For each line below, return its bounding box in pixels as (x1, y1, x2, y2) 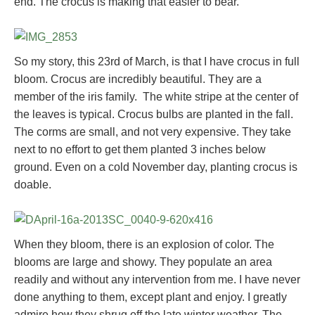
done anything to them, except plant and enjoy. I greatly (14, 290, 287, 303)
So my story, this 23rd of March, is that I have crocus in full (14, 55, 300, 67)
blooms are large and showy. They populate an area (14, 255, 272, 268)
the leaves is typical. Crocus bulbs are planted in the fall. (14, 108, 293, 120)
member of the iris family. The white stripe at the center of (14, 90, 298, 103)
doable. (14, 178, 51, 191)
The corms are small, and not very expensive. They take (14, 125, 291, 138)
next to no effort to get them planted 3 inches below (14, 143, 266, 155)
